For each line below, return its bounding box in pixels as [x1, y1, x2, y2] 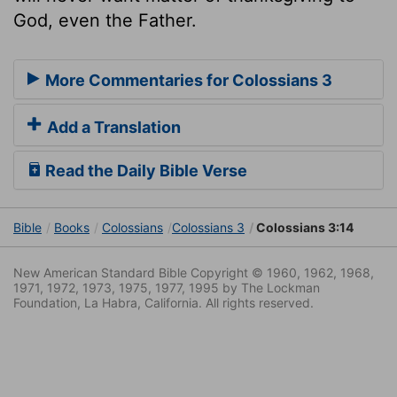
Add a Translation [43, 118, 181, 137]
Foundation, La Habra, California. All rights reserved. [13, 295, 314, 311]
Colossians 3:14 [253, 220, 354, 236]
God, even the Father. [13, 9, 197, 31]
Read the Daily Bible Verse [42, 161, 247, 181]
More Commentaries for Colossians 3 [42, 71, 332, 90]
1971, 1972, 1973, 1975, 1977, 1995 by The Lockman [13, 280, 320, 296]
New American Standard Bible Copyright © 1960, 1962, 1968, [13, 265, 374, 281]
